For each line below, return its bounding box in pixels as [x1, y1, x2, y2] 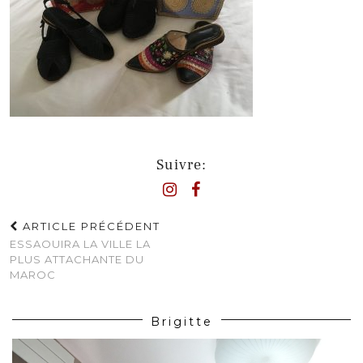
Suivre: [156, 156, 207, 174]
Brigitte [150, 314, 213, 329]
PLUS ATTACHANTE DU [10, 253, 144, 266]
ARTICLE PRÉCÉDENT [19, 220, 160, 233]
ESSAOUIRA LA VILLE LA [10, 237, 151, 250]
